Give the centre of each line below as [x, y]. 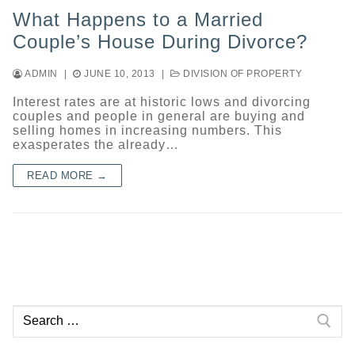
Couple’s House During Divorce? [160, 41]
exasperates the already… [96, 144]
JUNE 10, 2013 [120, 73]
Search [32, 311]
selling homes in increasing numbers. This [147, 130]
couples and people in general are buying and [159, 116]
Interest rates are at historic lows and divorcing [162, 101]
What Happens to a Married [138, 19]
